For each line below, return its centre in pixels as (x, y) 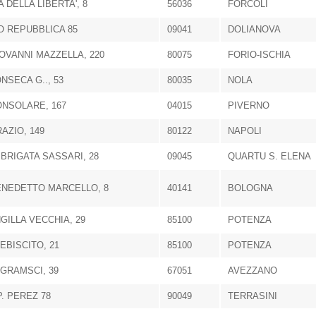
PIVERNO (249, 105)
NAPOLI (245, 131)
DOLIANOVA (254, 29)
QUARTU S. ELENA (269, 156)
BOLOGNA (250, 188)
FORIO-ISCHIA (259, 55)
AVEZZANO (253, 271)
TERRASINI (253, 296)
